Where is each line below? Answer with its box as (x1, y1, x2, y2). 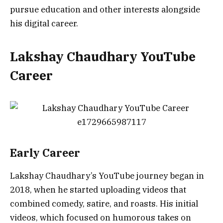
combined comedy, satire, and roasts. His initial (10, 198, 198, 210)
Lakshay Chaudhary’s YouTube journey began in (10, 170, 204, 182)
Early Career (10, 145, 80, 160)
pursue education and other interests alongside (10, 3, 200, 15)
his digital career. (10, 17, 78, 29)
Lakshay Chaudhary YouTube (10, 48, 196, 65)
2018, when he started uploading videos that (10, 184, 186, 196)
